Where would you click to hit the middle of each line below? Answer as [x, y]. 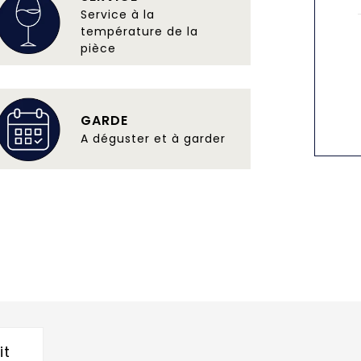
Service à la [117, 14]
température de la [139, 31]
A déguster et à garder [153, 138]
